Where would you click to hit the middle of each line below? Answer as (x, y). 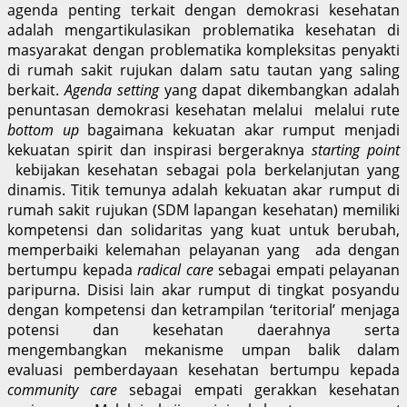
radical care (178, 269)
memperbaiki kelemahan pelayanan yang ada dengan (203, 249)
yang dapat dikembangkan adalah (282, 89)
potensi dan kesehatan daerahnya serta (203, 329)
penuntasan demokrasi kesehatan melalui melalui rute (203, 109)
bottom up (48, 129)
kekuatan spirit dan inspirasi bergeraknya (160, 149)
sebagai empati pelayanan (309, 269)
